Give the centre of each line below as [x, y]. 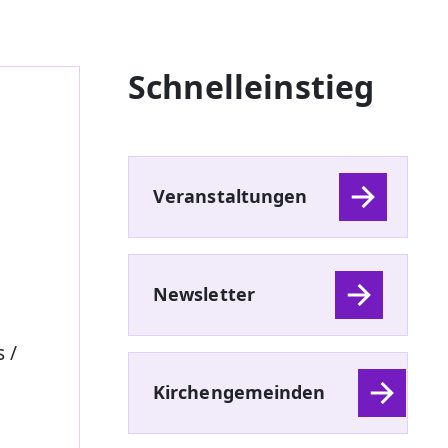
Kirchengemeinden [239, 392]
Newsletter [204, 294]
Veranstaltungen [230, 196]
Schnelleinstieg [251, 86]
